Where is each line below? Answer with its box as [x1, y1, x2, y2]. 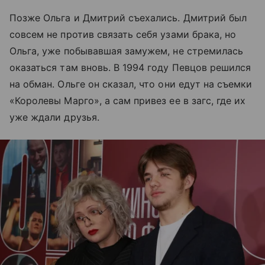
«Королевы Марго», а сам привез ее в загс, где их [9, 94, 246, 106]
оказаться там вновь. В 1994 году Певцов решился [9, 61, 251, 73]
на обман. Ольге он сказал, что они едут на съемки [9, 77, 253, 90]
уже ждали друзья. [9, 111, 99, 123]
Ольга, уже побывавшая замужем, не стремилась [9, 44, 244, 57]
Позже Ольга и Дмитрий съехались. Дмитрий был [9, 11, 247, 24]
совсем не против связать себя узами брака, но [9, 28, 237, 40]
